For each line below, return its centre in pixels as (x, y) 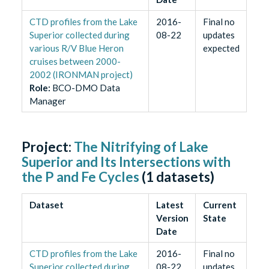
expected (221, 48)
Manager (47, 101)
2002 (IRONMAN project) (81, 75)
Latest (170, 205)
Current (219, 205)
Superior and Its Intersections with (126, 162)
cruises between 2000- (75, 62)
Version (172, 218)
